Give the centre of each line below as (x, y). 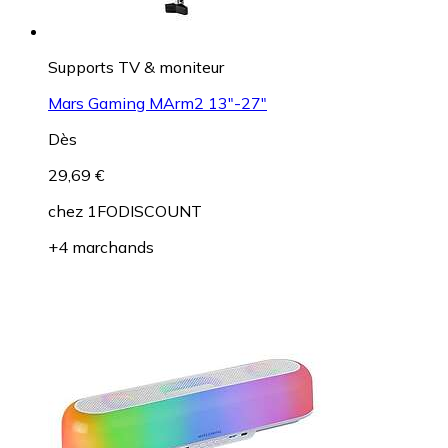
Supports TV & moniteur (136, 66)
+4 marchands (101, 246)
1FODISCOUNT (144, 210)
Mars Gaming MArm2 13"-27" (157, 102)
